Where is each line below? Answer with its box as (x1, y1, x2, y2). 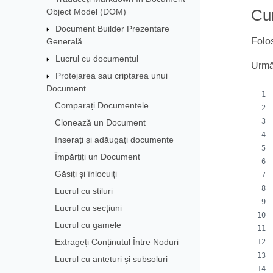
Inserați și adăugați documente (54, 134, 174, 144)
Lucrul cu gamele (54, 219, 121, 230)
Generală (46, 36, 82, 46)
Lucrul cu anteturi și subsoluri (54, 253, 168, 264)
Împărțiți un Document (54, 151, 140, 161)
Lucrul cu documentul (55, 53, 138, 63)
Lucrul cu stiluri (54, 185, 113, 196)
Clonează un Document (54, 117, 146, 127)
